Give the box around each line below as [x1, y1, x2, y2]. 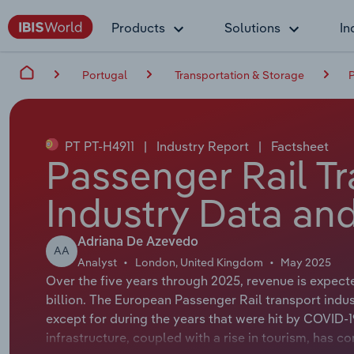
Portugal [82, 67, 127, 82]
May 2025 [281, 254, 332, 269]
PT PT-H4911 [61, 137, 137, 154]
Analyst [77, 254, 117, 269]
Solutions [224, 20, 281, 36]
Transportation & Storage [175, 67, 304, 82]
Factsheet [267, 137, 329, 154]
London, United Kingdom [134, 254, 263, 269]
